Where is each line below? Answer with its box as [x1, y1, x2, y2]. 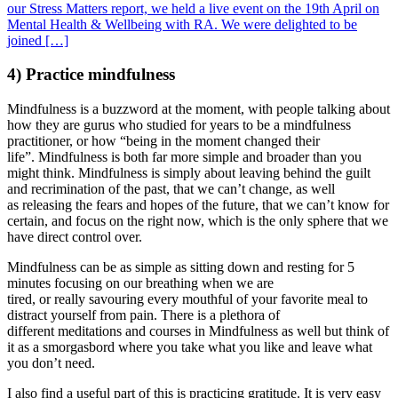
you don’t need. [7, 354, 99, 370]
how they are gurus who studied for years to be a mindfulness [7, 116, 351, 132]
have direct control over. [7, 228, 149, 244]
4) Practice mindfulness [7, 65, 175, 84]
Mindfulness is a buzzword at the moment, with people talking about [7, 100, 390, 116]
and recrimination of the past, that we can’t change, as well [7, 180, 335, 196]
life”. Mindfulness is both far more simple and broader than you [7, 148, 362, 164]
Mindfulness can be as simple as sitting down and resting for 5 [7, 259, 354, 275]
